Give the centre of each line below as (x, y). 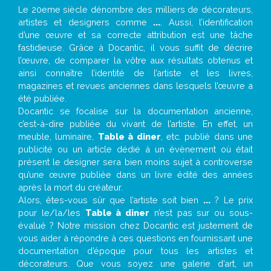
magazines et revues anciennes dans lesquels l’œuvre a (135, 86)
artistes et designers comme (86, 22)
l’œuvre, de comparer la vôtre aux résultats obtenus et (135, 60)
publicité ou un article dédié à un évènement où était (135, 149)
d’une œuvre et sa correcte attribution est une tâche (135, 35)
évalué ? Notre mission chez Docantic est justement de (135, 226)
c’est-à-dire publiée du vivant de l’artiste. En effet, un (135, 124)
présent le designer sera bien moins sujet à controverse (135, 162)
